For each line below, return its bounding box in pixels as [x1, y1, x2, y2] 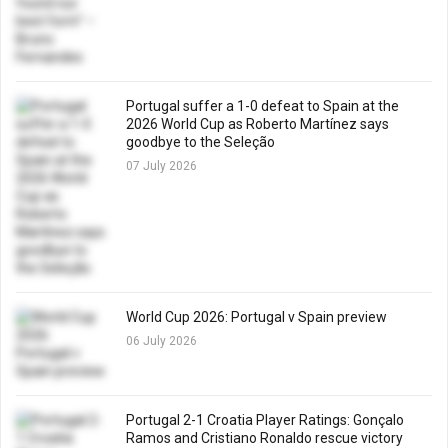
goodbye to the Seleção [126, 134, 275, 150]
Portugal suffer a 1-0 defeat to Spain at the [126, 98, 399, 114]
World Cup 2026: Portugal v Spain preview [126, 309, 387, 325]
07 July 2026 [126, 159, 197, 173]
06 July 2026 [126, 334, 197, 348]
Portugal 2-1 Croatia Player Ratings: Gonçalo [126, 412, 404, 428]
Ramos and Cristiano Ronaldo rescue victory [126, 430, 403, 446]
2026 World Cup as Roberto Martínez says [126, 116, 389, 132]
